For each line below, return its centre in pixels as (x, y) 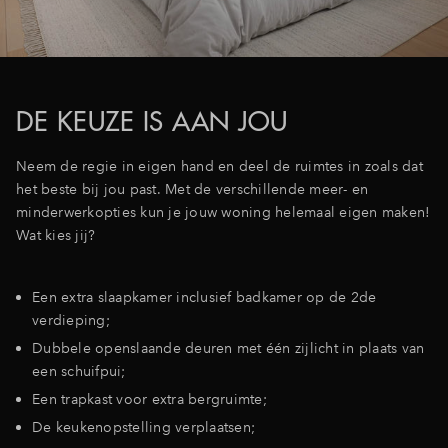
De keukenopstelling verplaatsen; (143, 426)
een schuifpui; (79, 370)
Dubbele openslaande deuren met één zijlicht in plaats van (228, 347)
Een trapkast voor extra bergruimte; (149, 398)
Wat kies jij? (58, 234)
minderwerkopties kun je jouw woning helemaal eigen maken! (223, 211)
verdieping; (71, 319)
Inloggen (352, 28)
